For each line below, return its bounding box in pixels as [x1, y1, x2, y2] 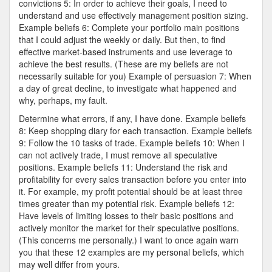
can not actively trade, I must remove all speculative [19, 149, 217, 161]
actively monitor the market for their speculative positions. [19, 222, 239, 234]
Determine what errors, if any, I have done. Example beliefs [19, 112, 246, 124]
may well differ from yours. [19, 258, 120, 270]
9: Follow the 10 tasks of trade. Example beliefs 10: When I [19, 137, 245, 149]
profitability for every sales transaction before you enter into [19, 173, 246, 185]
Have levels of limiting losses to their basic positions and [19, 209, 234, 222]
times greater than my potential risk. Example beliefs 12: [19, 197, 234, 209]
